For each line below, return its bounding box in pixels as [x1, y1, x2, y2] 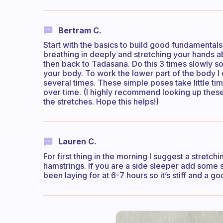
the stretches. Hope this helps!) [43, 97, 159, 107]
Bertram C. [58, 25, 102, 36]
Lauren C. [58, 136, 97, 147]
